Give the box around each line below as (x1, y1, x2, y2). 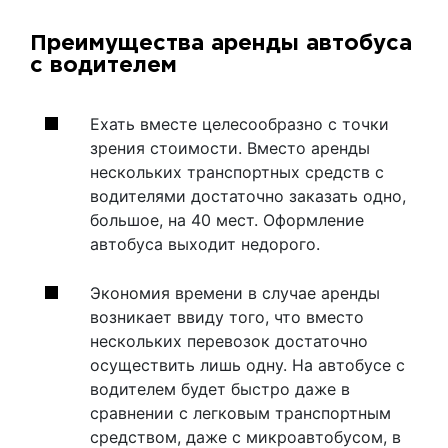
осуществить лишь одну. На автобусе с (90, 355, 405, 375)
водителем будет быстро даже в (90, 379, 350, 399)
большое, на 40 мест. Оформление (90, 210, 364, 230)
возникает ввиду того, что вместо (90, 307, 364, 327)
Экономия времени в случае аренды (90, 283, 380, 303)
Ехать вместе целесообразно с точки (90, 114, 389, 134)
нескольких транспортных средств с (90, 162, 384, 182)
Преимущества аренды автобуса (30, 34, 412, 54)
